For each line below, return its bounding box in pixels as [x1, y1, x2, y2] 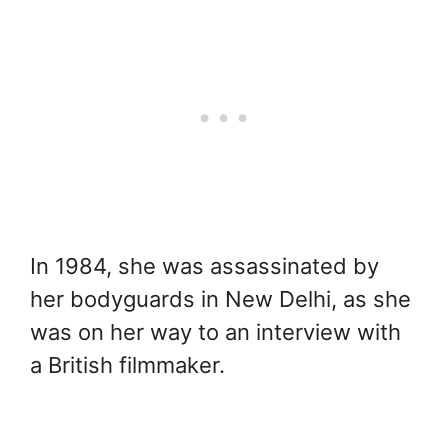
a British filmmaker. [30, 351, 225, 378]
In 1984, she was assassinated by [30, 252, 379, 279]
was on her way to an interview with [30, 318, 401, 345]
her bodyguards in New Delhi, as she [30, 285, 411, 312]
